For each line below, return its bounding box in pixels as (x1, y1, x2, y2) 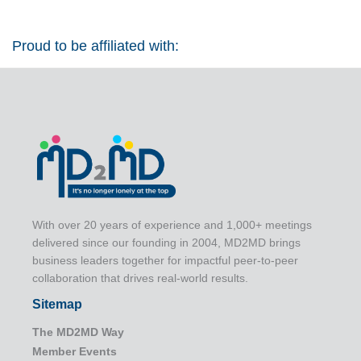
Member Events (32, 345, 117, 359)
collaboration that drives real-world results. (32, 272, 248, 285)
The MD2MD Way (32, 326, 124, 339)
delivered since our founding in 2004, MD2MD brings (32, 236, 301, 250)
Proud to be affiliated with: (12, 37, 179, 54)
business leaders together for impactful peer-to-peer (32, 254, 298, 268)
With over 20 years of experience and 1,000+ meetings (32, 218, 312, 232)
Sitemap (32, 297, 82, 312)
